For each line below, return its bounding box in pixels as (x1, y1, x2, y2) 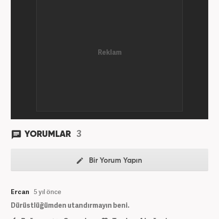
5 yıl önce (34, 187, 61, 196)
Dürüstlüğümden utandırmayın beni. (11, 200, 130, 210)
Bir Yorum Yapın (87, 156, 142, 164)
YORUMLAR (24, 130, 73, 139)
